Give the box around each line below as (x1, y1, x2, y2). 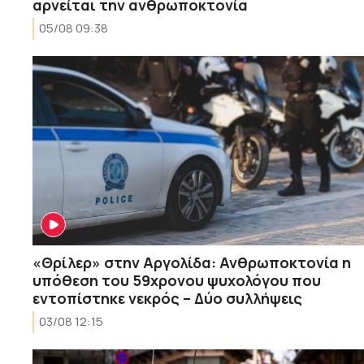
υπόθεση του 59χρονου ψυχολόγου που (32, 270, 321, 290)
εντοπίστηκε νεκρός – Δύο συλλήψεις (32, 288, 302, 308)
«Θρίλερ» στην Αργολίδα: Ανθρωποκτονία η (32, 252, 351, 272)
